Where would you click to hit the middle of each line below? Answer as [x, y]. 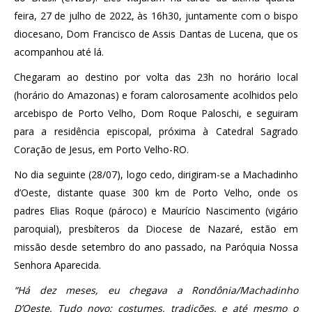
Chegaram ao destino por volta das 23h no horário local [156, 77]
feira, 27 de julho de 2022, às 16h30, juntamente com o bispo [156, 16]
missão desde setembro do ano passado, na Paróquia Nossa [156, 247]
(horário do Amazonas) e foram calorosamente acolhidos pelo [156, 95]
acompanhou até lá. [59, 52]
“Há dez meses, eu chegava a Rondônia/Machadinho [156, 290]
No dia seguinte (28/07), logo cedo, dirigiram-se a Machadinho [156, 174]
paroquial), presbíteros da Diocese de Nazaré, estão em [156, 229]
